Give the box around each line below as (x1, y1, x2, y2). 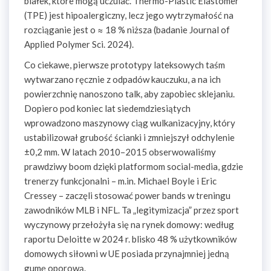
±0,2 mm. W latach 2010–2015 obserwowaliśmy (24, 146, 216, 157)
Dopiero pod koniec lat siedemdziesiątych (24, 103, 191, 114)
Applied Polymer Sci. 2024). (24, 39, 134, 50)
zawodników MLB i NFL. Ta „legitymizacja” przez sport (24, 204, 239, 215)
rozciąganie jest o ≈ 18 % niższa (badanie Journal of (24, 24, 230, 35)
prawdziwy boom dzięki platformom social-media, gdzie (24, 161, 243, 172)
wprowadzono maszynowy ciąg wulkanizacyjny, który (24, 117, 235, 128)
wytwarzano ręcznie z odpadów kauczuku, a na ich (24, 74, 221, 85)
